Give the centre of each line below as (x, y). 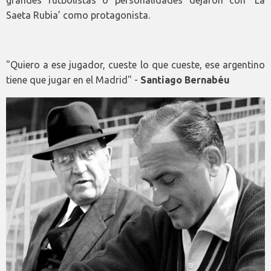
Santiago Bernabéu (185, 80)
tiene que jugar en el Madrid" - (73, 80)
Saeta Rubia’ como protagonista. (78, 15)
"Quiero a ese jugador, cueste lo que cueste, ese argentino (135, 65)
